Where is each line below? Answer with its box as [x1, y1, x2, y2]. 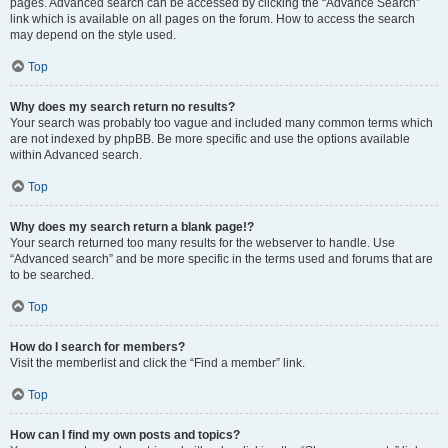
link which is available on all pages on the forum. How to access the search [10, 12, 415, 26]
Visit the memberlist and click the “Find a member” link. [10, 356, 305, 370]
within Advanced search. [10, 148, 142, 162]
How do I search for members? [10, 340, 185, 354]
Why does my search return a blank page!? [10, 220, 254, 234]
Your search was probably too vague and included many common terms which [10, 116, 433, 130]
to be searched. [10, 268, 94, 282]
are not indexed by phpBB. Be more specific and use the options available [10, 132, 410, 146]
